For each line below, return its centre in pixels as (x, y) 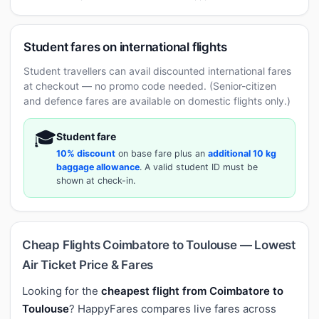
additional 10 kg (242, 153)
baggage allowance (98, 167)
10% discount (86, 153)
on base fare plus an (162, 153)
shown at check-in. (96, 180)
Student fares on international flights (125, 47)
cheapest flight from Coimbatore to (192, 291)
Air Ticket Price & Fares (88, 265)
